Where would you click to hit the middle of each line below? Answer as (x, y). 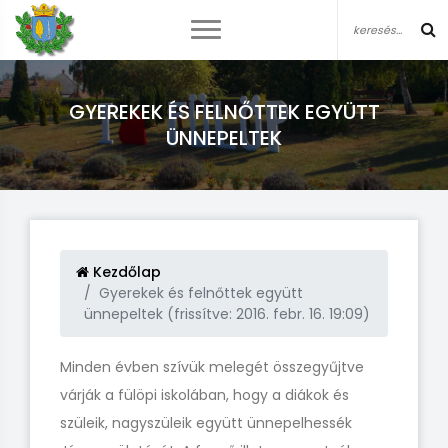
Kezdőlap (125, 272)
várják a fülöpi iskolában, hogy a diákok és (204, 395)
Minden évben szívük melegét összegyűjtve (212, 367)
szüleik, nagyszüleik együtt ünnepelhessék (206, 423)
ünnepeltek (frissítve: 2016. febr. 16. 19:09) (227, 314)
